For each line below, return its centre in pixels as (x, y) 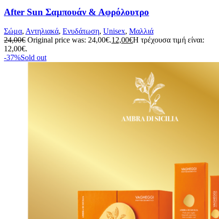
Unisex (114, 31)
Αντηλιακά (42, 31)
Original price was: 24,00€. (69, 40)
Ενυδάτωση (81, 31)
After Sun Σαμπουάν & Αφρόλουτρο (77, 12)
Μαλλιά (141, 31)
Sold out (33, 58)
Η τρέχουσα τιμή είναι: (169, 40)
